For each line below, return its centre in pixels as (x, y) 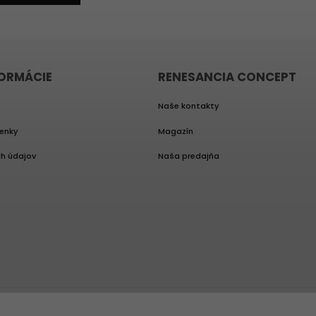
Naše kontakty (189, 106)
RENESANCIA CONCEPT (227, 77)
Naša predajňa (189, 156)
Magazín (176, 131)
